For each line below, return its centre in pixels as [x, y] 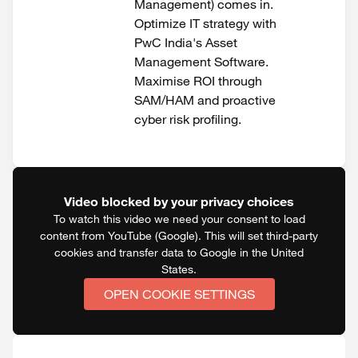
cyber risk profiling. [189, 119]
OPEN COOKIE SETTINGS [179, 294]
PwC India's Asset [186, 42]
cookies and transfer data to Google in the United [179, 253]
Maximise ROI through [198, 81]
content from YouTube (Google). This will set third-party [179, 236]
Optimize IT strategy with [205, 23]
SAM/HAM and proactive [205, 100]
